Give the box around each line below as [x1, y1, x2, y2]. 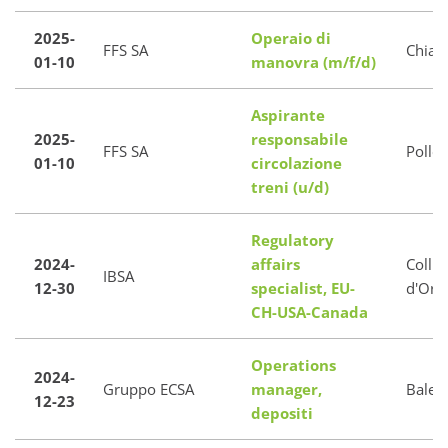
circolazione [251, 153, 342, 173]
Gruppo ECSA [103, 379, 194, 399]
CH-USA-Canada [251, 302, 368, 322]
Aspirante [251, 105, 325, 125]
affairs [251, 254, 300, 274]
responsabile [251, 129, 348, 149]
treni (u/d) [251, 177, 329, 197]
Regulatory [251, 230, 334, 250]
